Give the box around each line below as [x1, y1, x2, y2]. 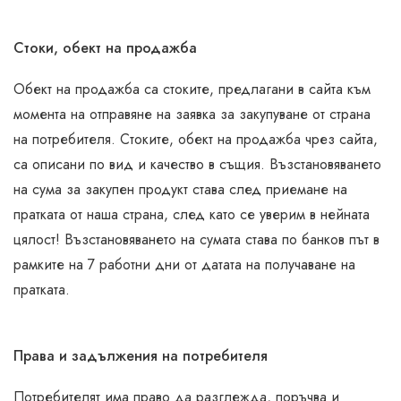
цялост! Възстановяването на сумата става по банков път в [13, 229, 380, 250]
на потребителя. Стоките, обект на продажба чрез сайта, [13, 129, 378, 149]
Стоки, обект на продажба [13, 38, 197, 58]
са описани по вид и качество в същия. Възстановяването [13, 154, 381, 175]
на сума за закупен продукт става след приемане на [13, 179, 347, 200]
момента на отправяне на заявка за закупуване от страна [13, 104, 371, 124]
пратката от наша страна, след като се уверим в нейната [13, 204, 370, 225]
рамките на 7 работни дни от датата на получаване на [13, 254, 355, 275]
